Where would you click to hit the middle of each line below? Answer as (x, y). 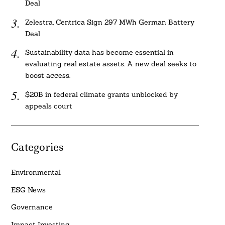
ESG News (28, 190)
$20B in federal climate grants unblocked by (102, 94)
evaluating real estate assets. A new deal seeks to (111, 64)
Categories (37, 147)
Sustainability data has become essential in (100, 52)
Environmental (36, 173)
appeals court (49, 106)
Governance (32, 207)
